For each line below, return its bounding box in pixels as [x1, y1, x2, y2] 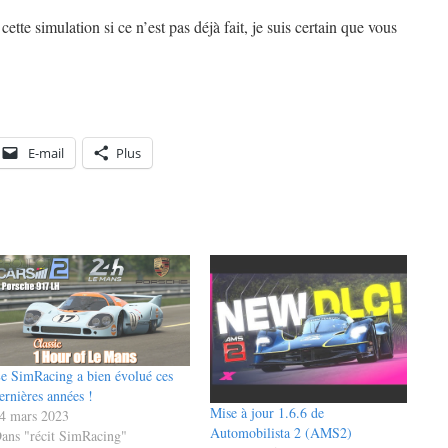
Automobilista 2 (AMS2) [209, 423, 352, 443]
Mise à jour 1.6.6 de [209, 403, 324, 423]
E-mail [28, 144, 64, 162]
